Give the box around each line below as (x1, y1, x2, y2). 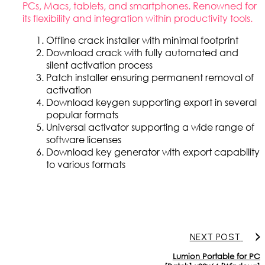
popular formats (46, 108, 119, 121)
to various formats (46, 158, 126, 171)
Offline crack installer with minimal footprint (46, 34, 239, 47)
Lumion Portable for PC (172, 251, 260, 262)
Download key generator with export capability (46, 146, 260, 159)
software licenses (46, 133, 122, 146)
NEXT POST (189, 232, 241, 243)
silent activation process (46, 59, 153, 72)
